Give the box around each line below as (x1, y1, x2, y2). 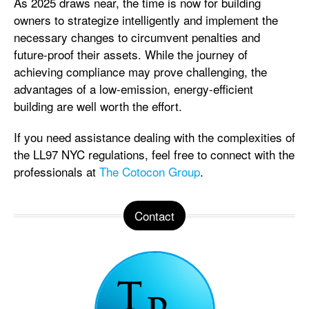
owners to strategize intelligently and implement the (14, 10, 278, 28)
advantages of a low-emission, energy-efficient (14, 79, 253, 97)
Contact (134, 206, 175, 224)
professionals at (14, 162, 99, 180)
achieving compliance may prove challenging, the (14, 62, 267, 80)
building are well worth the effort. (14, 97, 182, 114)
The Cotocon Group (99, 162, 200, 180)
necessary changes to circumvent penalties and (14, 28, 260, 46)
